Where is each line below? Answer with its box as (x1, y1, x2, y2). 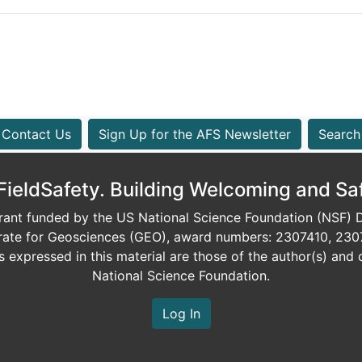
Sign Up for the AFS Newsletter (99, 125, 291, 142)
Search (318, 125, 360, 142)
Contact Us (2, 125, 71, 142)
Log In (162, 305, 200, 322)
